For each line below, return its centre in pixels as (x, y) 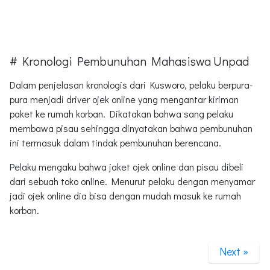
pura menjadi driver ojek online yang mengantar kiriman (124, 99)
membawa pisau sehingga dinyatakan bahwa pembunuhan (131, 128)
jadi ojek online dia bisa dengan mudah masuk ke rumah (125, 195)
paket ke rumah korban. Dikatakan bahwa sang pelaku (121, 113)
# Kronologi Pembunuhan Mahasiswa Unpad (129, 61)
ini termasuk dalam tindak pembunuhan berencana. (115, 142)
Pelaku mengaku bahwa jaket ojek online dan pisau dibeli (127, 166)
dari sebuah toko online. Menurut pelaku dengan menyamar (132, 181)
